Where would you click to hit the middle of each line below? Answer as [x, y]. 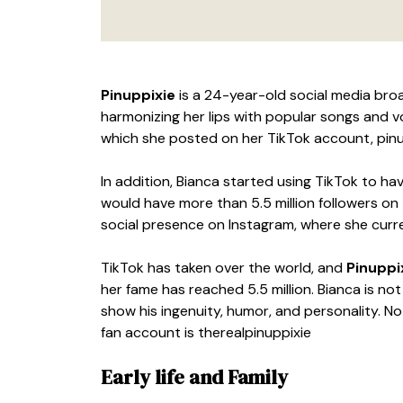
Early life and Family [194, 376]
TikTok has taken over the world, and [224, 267]
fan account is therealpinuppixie [206, 332]
